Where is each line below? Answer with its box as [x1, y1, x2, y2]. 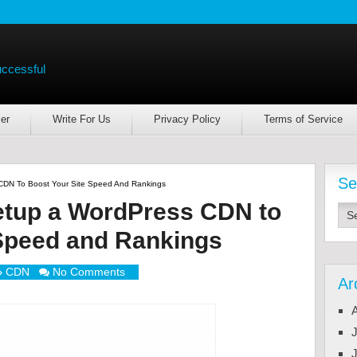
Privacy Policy [153, 113, 221, 125]
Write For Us [52, 113, 111, 125]
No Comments [52, 265, 125, 278]
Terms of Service [263, 113, 343, 125]
